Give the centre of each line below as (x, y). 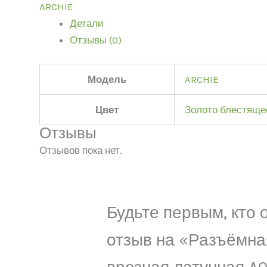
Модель (107, 79)
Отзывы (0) (95, 40)
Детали (86, 24)
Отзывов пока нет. (80, 150)
